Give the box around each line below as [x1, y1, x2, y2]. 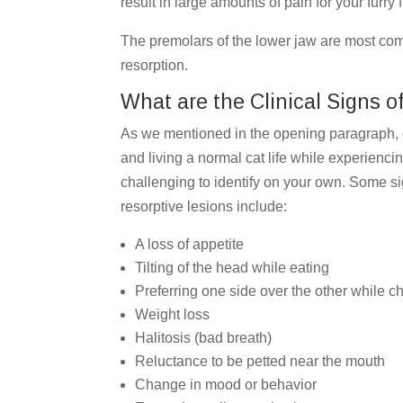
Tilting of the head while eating [135, 259, 330, 275]
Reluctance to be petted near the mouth [135, 353, 386, 369]
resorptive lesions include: [121, 198, 288, 214]
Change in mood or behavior [135, 376, 318, 392]
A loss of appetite [135, 236, 245, 252]
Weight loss [135, 306, 210, 322]
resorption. [121, 57, 189, 73]
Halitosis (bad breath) [135, 329, 273, 345]
